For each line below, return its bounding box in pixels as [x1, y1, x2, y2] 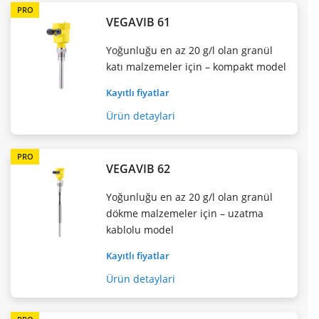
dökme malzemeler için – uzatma [106, 206, 264, 220]
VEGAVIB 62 [106, 160, 171, 177]
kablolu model [106, 222, 174, 236]
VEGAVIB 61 [106, 14, 171, 30]
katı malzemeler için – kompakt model [106, 59, 287, 73]
